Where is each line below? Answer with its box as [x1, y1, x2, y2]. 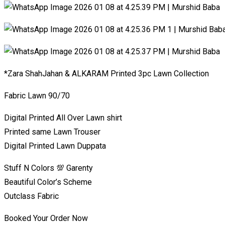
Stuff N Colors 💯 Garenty [4, 163, 93, 173]
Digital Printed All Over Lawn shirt [4, 113, 122, 123]
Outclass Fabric [4, 191, 59, 201]
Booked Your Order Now [4, 213, 88, 223]
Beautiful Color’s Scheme [4, 177, 92, 187]
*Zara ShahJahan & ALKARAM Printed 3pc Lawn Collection [4, 68, 209, 78]
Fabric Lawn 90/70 [4, 90, 70, 100]
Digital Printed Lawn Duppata [4, 141, 106, 151]
